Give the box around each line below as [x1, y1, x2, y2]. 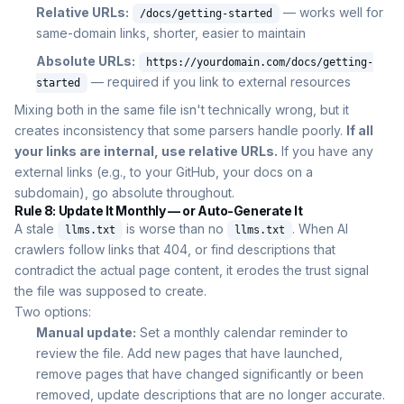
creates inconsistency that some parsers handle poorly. [14, 123, 346, 139]
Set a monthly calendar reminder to [136, 325, 348, 341]
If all [346, 123, 373, 139]
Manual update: [36, 325, 136, 341]
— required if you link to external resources [87, 74, 351, 90]
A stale [14, 221, 58, 237]
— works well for [280, 5, 383, 21]
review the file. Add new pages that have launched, [36, 345, 343, 362]
